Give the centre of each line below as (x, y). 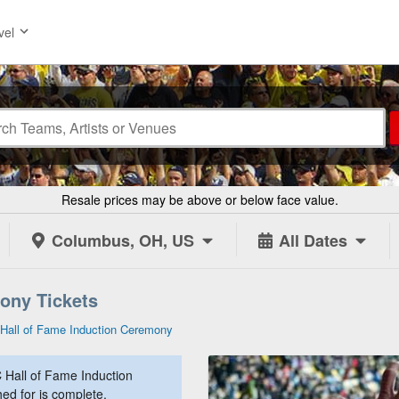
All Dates (313, 241)
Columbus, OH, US (123, 241)
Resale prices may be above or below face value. (199, 199)
